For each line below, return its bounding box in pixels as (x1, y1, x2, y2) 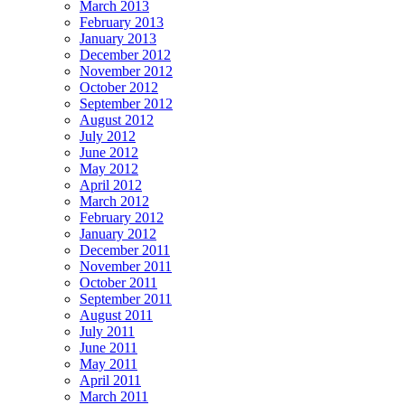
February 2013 (80, 14, 164, 30)
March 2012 (80, 193, 149, 209)
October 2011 (80, 274, 157, 290)
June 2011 (80, 339, 137, 355)
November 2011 (80, 258, 172, 274)
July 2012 (80, 127, 136, 144)
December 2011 (80, 241, 170, 258)
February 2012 (80, 209, 164, 225)
